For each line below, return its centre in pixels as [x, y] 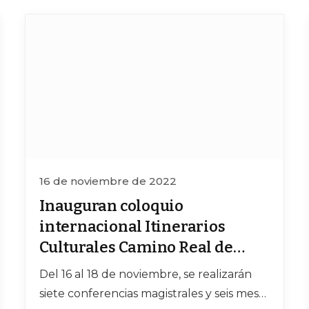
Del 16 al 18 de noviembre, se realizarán [146, 275]
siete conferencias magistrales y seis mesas [154, 294]
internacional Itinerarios [132, 227]
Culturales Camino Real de [136, 248]
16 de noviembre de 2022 [108, 181]
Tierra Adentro [95, 268]
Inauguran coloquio [112, 206]
